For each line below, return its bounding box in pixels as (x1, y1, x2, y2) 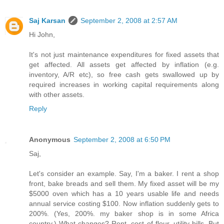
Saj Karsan (29, 16, 65, 25)
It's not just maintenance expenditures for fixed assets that (29, 50, 219, 59)
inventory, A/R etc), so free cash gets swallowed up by (29, 70, 219, 79)
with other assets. (29, 90, 84, 99)
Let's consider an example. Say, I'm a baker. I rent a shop (29, 169, 219, 178)
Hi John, (29, 30, 55, 39)
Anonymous (29, 135, 70, 144)
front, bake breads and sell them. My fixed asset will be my (29, 179, 219, 188)
